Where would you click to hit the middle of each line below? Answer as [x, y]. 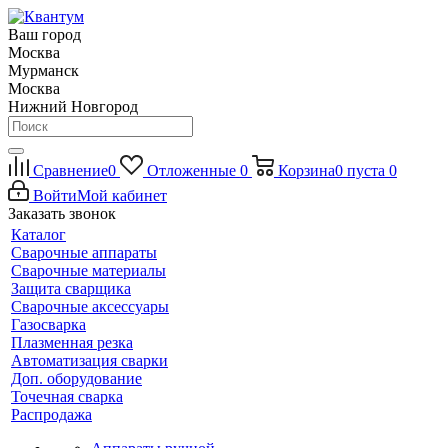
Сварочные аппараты [84, 252]
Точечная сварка [67, 396]
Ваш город [44, 34]
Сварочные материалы [88, 270]
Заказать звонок [62, 213]
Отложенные [191, 170]
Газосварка [48, 324]
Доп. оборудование [76, 378]
